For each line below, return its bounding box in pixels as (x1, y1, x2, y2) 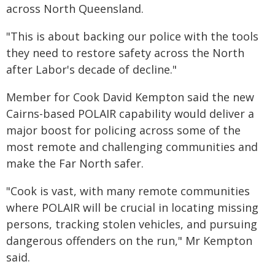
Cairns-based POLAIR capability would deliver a (6, 106, 254, 121)
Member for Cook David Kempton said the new (6, 90, 254, 104)
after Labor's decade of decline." (6, 62, 177, 77)
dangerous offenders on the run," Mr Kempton (6, 233, 252, 248)
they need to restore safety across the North (6, 45, 244, 60)
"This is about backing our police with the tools (6, 29, 258, 44)
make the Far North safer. (6, 156, 144, 171)
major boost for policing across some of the (6, 123, 241, 137)
